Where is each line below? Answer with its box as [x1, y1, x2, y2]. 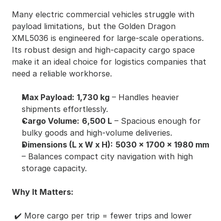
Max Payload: [22, 92, 74, 102]
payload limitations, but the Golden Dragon [12, 21, 176, 31]
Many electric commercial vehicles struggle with [12, 9, 194, 19]
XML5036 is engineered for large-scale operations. [12, 33, 204, 43]
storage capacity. [22, 163, 87, 173]
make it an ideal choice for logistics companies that [12, 57, 206, 67]
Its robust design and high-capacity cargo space [12, 45, 195, 55]
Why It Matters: [12, 187, 74, 197]
